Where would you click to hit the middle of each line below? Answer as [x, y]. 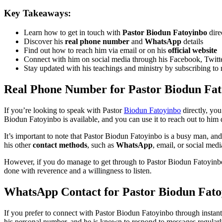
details [192, 41]
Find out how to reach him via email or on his [96, 50]
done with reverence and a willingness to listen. [78, 170]
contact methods [60, 145]
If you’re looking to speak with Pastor [64, 110]
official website [193, 50]
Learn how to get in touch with [73, 32]
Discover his [44, 41]
